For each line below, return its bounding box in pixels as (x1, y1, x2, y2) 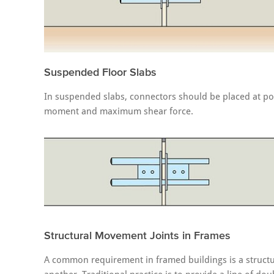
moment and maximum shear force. (44, 105, 193, 117)
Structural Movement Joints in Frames (44, 229, 231, 242)
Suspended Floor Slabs (44, 65, 157, 78)
